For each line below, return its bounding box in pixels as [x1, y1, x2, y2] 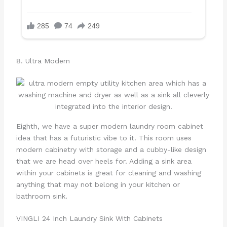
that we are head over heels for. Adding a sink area [16, 157, 192, 165]
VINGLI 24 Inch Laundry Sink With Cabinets [16, 214, 163, 222]
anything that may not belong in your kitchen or [16, 180, 180, 188]
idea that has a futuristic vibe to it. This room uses [16, 133, 192, 142]
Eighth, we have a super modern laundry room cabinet [16, 122, 203, 130]
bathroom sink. [16, 192, 67, 200]
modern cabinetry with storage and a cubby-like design [16, 145, 206, 154]
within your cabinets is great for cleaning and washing [16, 168, 201, 177]
